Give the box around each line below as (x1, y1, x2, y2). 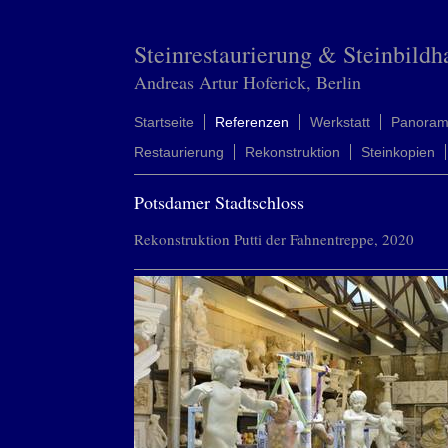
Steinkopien (361, 144, 436, 160)
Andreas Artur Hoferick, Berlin (134, 70, 362, 94)
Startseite (134, 114, 195, 130)
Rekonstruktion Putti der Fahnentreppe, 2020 (134, 229, 415, 249)
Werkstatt (310, 114, 371, 130)
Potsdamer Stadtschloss (134, 190, 305, 214)
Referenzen (215, 114, 290, 130)
